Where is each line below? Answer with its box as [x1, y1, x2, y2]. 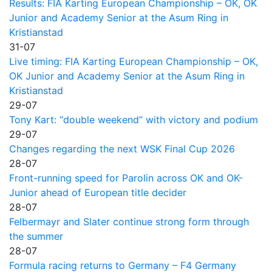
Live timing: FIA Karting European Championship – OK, [9, 55, 258, 67]
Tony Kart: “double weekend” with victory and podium [9, 113, 258, 126]
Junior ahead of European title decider [9, 186, 186, 199]
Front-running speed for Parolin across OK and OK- [9, 171, 243, 184]
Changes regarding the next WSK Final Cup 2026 [9, 142, 235, 155]
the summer [9, 229, 63, 242]
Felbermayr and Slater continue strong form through [9, 215, 249, 228]
